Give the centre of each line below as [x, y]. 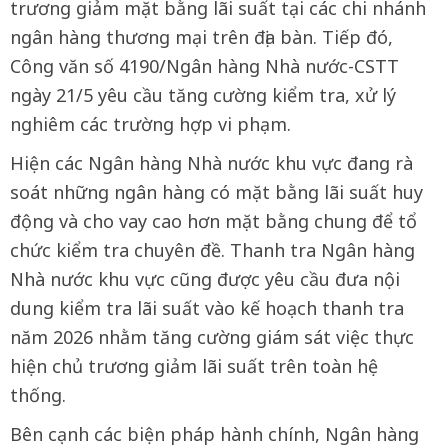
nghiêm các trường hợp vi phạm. [150, 124]
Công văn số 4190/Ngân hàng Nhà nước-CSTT [204, 66]
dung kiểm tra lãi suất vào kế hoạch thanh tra [207, 308]
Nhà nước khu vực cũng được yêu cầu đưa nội [205, 279]
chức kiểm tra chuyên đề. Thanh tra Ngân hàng [212, 250]
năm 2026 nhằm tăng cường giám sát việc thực [212, 337]
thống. [38, 395]
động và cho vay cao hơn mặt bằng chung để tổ [213, 221]
